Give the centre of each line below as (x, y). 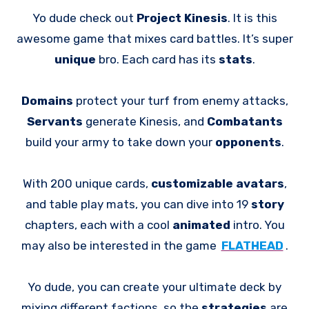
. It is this (252, 18)
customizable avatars (217, 183)
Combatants (245, 121)
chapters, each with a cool (98, 225)
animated (201, 225)
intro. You (257, 225)
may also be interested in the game (120, 245)
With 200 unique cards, (87, 183)
